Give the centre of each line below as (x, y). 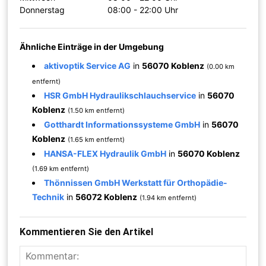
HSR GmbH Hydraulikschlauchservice (120, 95)
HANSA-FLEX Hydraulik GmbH (105, 153)
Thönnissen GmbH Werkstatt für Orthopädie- (136, 182)
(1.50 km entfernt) (96, 110)
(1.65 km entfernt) (96, 139)
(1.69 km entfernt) (61, 168)
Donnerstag (42, 9)
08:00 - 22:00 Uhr (143, 9)
